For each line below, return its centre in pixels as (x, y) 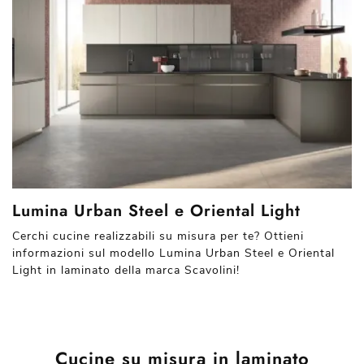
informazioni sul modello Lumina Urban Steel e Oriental (173, 253)
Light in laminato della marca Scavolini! (126, 270)
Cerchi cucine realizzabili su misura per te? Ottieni (158, 236)
